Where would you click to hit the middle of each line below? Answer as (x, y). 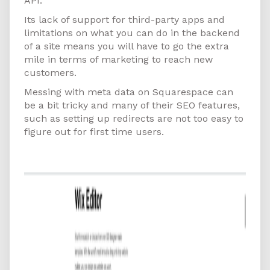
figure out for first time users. (94, 132)
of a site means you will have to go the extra (127, 46)
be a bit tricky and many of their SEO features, (132, 105)
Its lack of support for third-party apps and (124, 20)
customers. (50, 73)
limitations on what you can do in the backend (132, 33)
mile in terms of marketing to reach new (118, 60)
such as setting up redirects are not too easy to (134, 119)
